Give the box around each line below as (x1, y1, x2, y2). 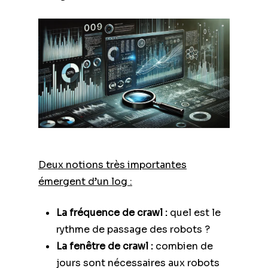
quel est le (167, 206, 221, 219)
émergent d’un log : (38, 175, 132, 188)
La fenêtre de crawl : (56, 239, 153, 252)
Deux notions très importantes (38, 158, 187, 171)
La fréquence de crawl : (56, 206, 167, 219)
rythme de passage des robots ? (56, 223, 210, 236)
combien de (153, 239, 213, 252)
